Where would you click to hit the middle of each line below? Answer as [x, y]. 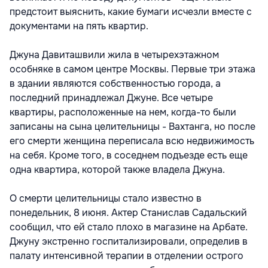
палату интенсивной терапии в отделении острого [127, 256]
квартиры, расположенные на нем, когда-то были [123, 112]
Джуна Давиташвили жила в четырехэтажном [114, 55]
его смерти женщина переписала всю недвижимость [132, 141]
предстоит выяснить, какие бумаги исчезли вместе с [131, 12]
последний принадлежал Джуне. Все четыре [111, 98]
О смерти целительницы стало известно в [106, 199]
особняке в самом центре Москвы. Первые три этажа [133, 69]
